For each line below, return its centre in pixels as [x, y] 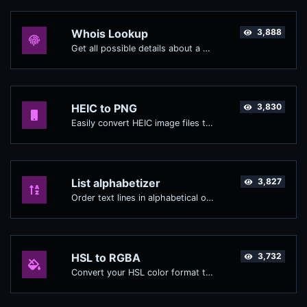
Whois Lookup [110, 34]
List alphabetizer [116, 183]
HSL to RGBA [106, 258]
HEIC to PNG [104, 109]
